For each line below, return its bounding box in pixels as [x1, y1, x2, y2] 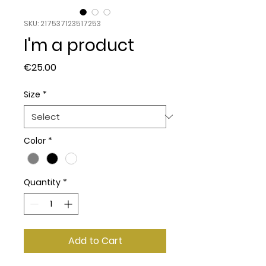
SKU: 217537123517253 [24, 18, 101, 28]
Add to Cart [68, 234, 122, 248]
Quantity [24, 176, 61, 189]
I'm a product [24, 34, 134, 57]
